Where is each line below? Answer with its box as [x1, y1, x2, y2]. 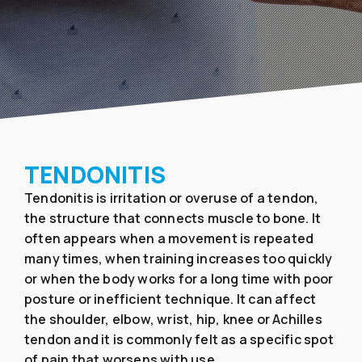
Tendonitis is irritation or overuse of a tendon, [24, 189, 319, 207]
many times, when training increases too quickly [24, 250, 333, 267]
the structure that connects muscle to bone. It [24, 209, 322, 227]
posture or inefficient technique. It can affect [24, 290, 317, 308]
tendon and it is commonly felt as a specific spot [24, 330, 334, 348]
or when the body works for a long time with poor [24, 270, 334, 288]
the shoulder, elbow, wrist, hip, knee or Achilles [24, 310, 322, 328]
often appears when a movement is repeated [24, 229, 314, 247]
